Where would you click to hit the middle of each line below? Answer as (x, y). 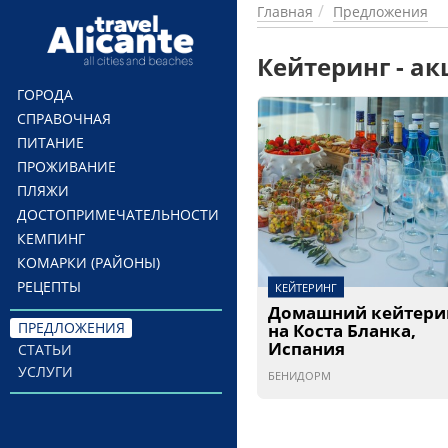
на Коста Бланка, (342, 330)
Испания (306, 348)
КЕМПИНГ (51, 238)
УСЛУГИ (45, 371)
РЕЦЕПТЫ (49, 286)
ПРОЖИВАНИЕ (66, 166)
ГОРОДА (45, 94)
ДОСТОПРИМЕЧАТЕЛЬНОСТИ (118, 214)
